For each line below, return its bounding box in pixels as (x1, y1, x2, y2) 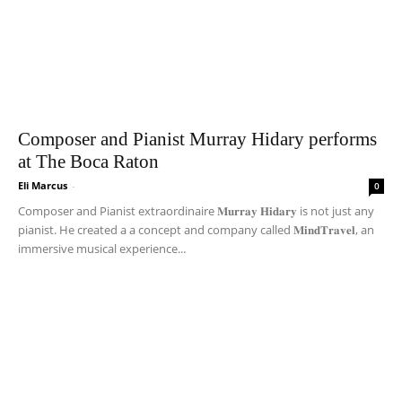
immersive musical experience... (18, 240, 186, 258)
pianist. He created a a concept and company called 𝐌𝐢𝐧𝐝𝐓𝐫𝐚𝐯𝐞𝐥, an (18, 222, 374, 239)
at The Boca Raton (18, 151, 159, 173)
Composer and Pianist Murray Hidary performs (18, 128, 377, 151)
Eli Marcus (18, 179, 67, 193)
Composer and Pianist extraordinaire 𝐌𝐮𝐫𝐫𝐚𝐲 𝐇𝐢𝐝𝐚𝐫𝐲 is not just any (18, 203, 374, 220)
